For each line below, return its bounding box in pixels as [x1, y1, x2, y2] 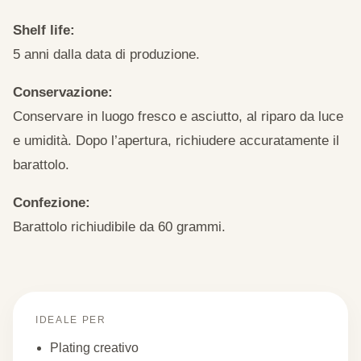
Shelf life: [13, 23, 75, 38]
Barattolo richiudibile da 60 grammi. [13, 219, 226, 234]
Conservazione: [13, 85, 113, 100]
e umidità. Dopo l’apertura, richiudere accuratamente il [13, 133, 339, 148]
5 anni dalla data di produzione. [13, 47, 200, 62]
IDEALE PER [35, 314, 106, 326]
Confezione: [13, 195, 90, 210]
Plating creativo [50, 341, 139, 355]
